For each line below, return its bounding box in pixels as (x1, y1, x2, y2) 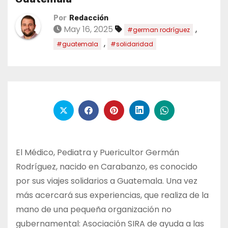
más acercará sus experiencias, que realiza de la (16, 189, 209, 201)
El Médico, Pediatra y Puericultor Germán (16, 146, 179, 158)
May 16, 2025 (62, 23, 113, 36)
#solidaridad (110, 40, 153, 49)
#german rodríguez (127, 25, 190, 35)
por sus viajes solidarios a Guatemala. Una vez (16, 175, 197, 187)
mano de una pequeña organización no (16, 203, 172, 215)
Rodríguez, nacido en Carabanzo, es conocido (16, 160, 197, 173)
